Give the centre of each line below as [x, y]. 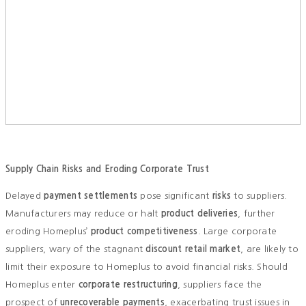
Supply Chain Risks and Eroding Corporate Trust [107, 169]
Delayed [25, 196]
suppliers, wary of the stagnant [76, 249]
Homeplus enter [42, 285]
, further [256, 214]
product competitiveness [144, 232]
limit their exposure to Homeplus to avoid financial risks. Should [147, 267]
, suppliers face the [220, 285]
